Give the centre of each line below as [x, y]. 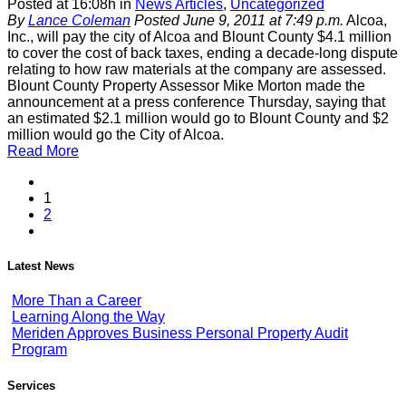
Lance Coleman [79, 21]
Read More [43, 151]
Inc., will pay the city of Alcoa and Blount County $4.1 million [199, 37]
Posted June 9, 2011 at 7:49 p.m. [237, 21]
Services [31, 385]
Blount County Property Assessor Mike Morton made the [186, 86]
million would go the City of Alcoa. [116, 135]
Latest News [41, 266]
